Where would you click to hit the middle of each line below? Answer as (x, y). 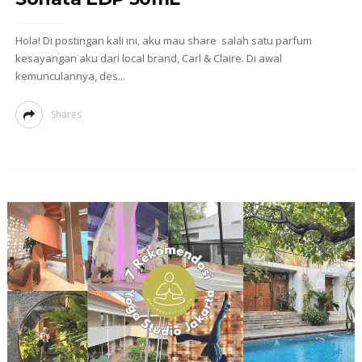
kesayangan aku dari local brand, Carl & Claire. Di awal (148, 58)
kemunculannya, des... (70, 76)
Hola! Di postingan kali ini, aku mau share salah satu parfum (163, 40)
